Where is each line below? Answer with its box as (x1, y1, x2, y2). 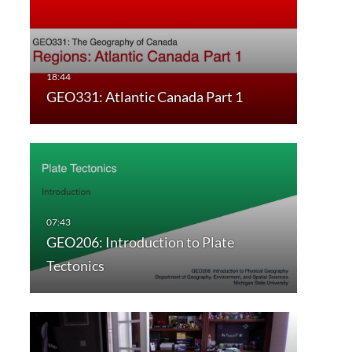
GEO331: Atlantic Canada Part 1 (46, 88, 243, 106)
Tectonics (46, 257, 104, 275)
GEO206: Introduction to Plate (46, 233, 234, 251)
